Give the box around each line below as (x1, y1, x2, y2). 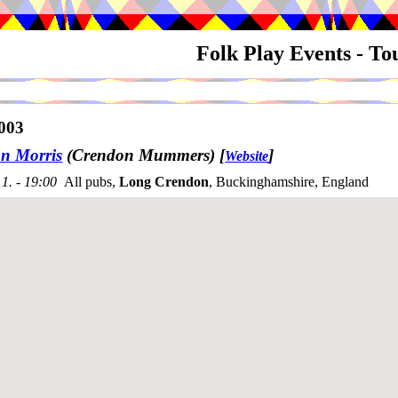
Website (225, 148, 269, 164)
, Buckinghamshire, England (209, 174, 369, 190)
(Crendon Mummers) (62, 146, 220, 165)
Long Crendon (119, 174, 209, 190)
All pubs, (64, 174, 119, 190)
